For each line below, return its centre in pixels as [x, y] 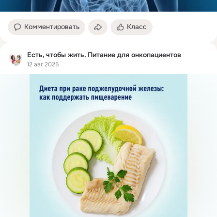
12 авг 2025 [43, 65]
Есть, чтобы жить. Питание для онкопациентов [104, 54]
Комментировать [52, 26]
